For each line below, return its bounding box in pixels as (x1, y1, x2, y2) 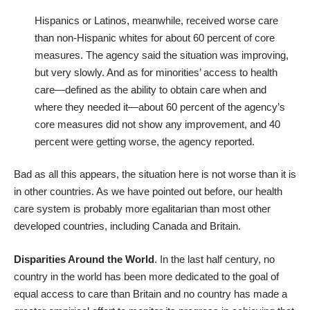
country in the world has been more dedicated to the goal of (14, 270, 279, 282)
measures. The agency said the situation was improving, (35, 48, 289, 61)
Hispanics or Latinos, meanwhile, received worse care (35, 14, 278, 26)
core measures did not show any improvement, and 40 (35, 118, 280, 130)
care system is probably (14, 203, 125, 215)
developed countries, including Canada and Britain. (14, 220, 241, 232)
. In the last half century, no (154, 253, 275, 265)
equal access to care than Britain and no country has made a (14, 287, 287, 300)
